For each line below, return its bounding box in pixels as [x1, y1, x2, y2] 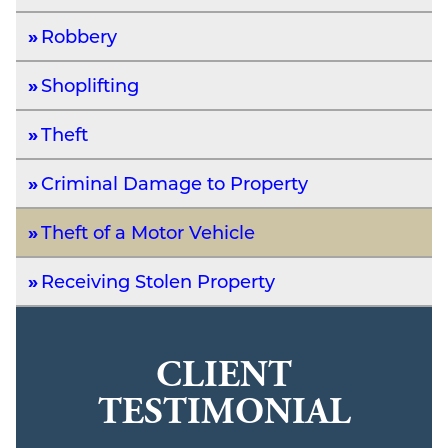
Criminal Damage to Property [41, 170, 308, 195]
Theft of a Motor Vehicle [41, 219, 255, 244]
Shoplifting [41, 72, 139, 97]
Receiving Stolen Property [41, 268, 275, 293]
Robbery [41, 23, 117, 48]
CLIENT [156, 352, 292, 397]
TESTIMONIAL [97, 389, 351, 434]
